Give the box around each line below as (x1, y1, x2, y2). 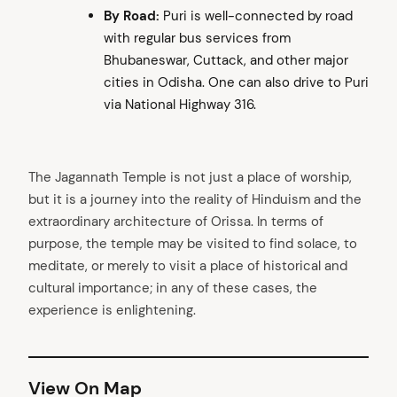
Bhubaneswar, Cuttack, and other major (103, 51, 348, 70)
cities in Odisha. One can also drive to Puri (103, 74, 369, 92)
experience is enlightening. (28, 301, 196, 320)
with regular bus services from (103, 29, 291, 48)
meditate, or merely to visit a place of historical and (28, 257, 347, 276)
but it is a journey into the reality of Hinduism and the (28, 191, 362, 209)
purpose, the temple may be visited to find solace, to (28, 235, 357, 253)
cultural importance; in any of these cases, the (28, 279, 317, 298)
